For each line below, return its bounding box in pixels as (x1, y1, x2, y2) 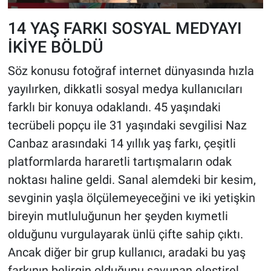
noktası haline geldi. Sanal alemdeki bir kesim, (7, 172, 256, 187)
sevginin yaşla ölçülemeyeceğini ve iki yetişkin (7, 190, 255, 205)
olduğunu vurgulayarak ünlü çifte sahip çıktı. (7, 226, 243, 241)
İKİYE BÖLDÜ (7, 38, 103, 57)
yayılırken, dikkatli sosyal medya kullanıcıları (7, 81, 243, 96)
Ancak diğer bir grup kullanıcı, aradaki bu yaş (7, 244, 246, 260)
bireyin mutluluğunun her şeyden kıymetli (7, 208, 228, 223)
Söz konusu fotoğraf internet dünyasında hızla (7, 63, 254, 78)
